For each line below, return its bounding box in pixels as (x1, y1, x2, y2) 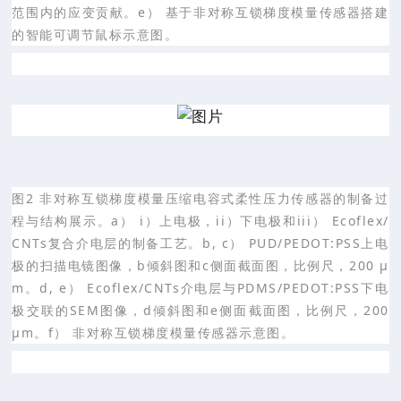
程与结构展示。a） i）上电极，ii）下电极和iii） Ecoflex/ (12, 211, 389, 229)
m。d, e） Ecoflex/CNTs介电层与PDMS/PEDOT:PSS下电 (12, 278, 389, 296)
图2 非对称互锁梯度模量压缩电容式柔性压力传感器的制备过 (12, 189, 389, 207)
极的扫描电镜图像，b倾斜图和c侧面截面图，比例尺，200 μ (12, 256, 389, 274)
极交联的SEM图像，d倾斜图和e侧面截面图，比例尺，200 (12, 301, 389, 319)
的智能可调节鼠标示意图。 (12, 25, 179, 43)
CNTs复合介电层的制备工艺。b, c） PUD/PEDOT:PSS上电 (12, 234, 389, 252)
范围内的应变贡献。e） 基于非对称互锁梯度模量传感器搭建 (12, 3, 389, 21)
